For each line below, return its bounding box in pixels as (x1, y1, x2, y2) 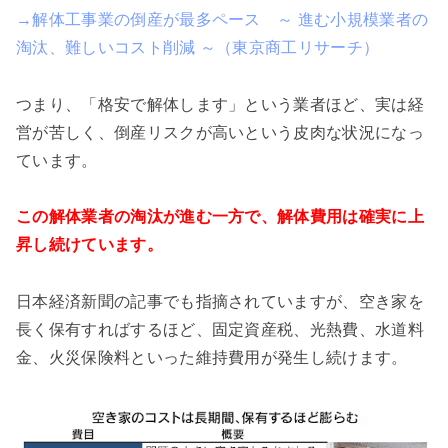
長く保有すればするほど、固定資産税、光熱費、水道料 (16, 321, 425, 339)
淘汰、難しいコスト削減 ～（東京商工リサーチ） (16, 38, 380, 56)
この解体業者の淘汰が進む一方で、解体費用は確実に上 (16, 208, 425, 226)
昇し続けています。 (16, 236, 163, 254)
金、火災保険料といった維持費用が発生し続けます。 (16, 349, 408, 367)
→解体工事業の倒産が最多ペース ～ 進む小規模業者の (16, 10, 429, 28)
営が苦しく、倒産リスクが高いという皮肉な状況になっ (16, 123, 425, 141)
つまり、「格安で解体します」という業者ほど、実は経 (16, 95, 425, 113)
